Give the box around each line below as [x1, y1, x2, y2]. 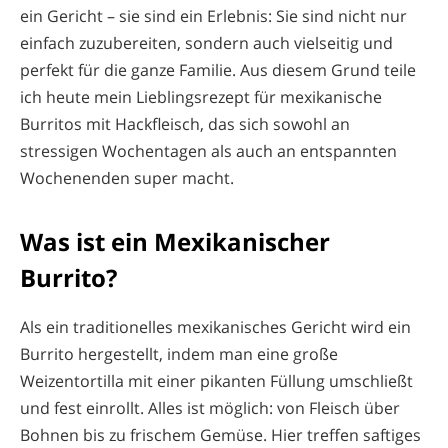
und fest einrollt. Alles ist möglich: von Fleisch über [20, 397, 400, 420]
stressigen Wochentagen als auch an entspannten [20, 139, 397, 162]
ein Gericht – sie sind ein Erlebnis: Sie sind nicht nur [20, 4, 407, 27]
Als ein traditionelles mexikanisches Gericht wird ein [20, 316, 411, 339]
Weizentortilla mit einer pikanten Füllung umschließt [20, 370, 413, 393]
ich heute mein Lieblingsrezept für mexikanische [20, 85, 382, 108]
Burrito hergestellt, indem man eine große [20, 343, 338, 366]
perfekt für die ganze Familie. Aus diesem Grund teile [20, 58, 416, 81]
